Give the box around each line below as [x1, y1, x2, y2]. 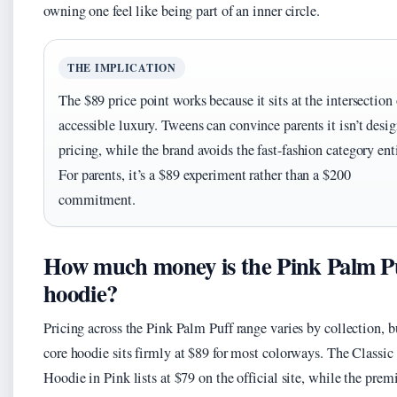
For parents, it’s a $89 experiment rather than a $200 [58, 165, 351, 185]
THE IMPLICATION [67, 60, 176, 76]
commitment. [58, 190, 136, 210]
